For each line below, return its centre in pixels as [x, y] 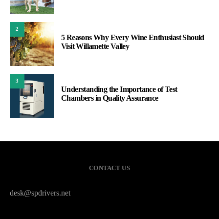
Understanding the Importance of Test [119, 89]
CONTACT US [109, 168]
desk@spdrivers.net [40, 193]
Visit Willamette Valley [95, 46]
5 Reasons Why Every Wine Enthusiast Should [133, 37]
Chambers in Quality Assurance [110, 98]
